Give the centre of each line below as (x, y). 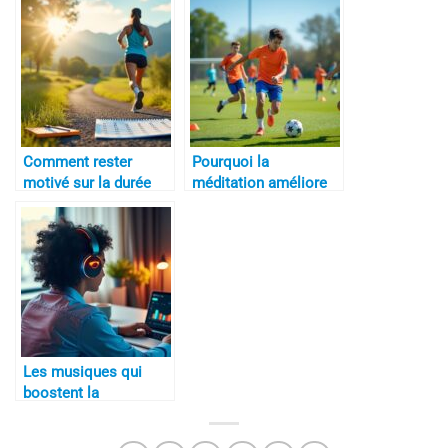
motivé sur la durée (87, 182)
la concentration (246, 203)
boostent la (61, 392)
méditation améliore (259, 182)
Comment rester (77, 161)
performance (65, 413)
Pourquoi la (230, 161)
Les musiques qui (82, 371)
